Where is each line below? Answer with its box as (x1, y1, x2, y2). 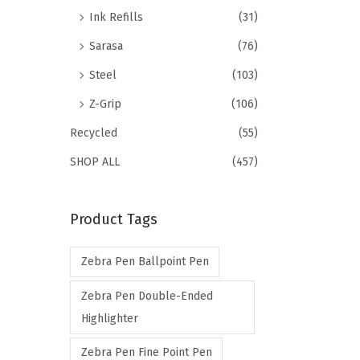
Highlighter (80, 311, 138, 325)
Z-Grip (89, 97, 121, 111)
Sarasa (89, 39, 123, 53)
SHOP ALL (70, 155, 120, 169)
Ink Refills (89, 10, 143, 24)
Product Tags (70, 211, 157, 228)
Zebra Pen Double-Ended (80, 288, 213, 303)
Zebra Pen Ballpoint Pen (80, 255, 209, 269)
